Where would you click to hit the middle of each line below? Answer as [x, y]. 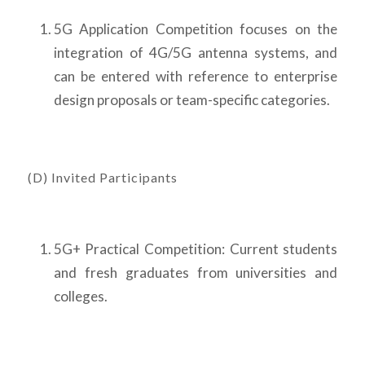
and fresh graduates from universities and [196, 272]
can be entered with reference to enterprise [196, 77]
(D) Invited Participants [102, 177]
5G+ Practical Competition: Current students [196, 248]
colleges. [80, 296]
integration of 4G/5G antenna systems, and [196, 53]
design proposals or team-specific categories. [191, 100]
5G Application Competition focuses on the [196, 29]
